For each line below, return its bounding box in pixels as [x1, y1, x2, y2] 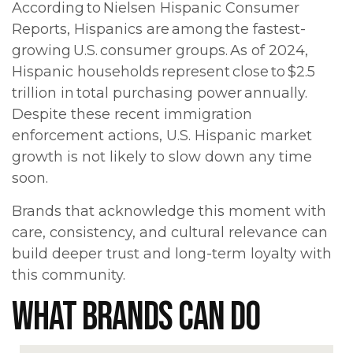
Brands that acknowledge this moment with [12, 203, 326, 221]
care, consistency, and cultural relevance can [12, 224, 328, 242]
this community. [12, 266, 125, 284]
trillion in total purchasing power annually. [12, 84, 307, 102]
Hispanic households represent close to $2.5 [12, 63, 315, 81]
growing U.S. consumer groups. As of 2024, [12, 42, 308, 60]
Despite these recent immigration [12, 106, 252, 124]
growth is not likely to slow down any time [12, 148, 312, 166]
